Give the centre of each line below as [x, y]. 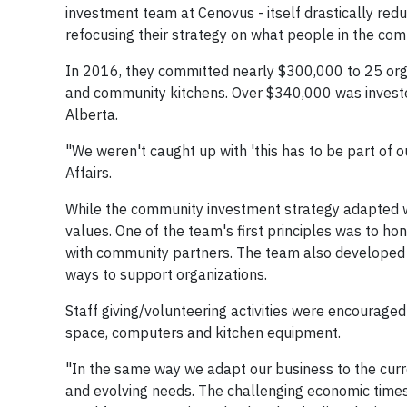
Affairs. [89, 173]
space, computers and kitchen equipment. [203, 333]
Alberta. [94, 115]
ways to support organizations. [166, 275]
